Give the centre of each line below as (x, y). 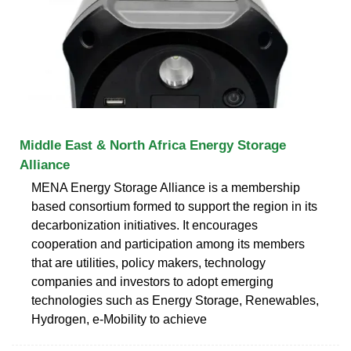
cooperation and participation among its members (168, 244)
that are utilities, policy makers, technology (148, 262)
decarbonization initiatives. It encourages (145, 225)
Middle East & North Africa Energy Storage (153, 145)
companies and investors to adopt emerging (152, 281)
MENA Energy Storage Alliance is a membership (166, 187)
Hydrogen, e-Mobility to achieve (119, 319)
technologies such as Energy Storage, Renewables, (175, 300)
